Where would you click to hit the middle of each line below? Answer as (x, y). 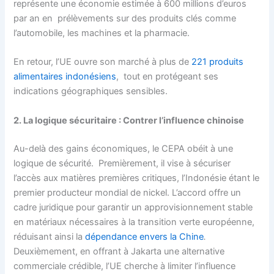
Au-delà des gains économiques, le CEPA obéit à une (124, 148)
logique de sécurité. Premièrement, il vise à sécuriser (122, 163)
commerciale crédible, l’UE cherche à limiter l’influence (125, 266)
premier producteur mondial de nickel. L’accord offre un (128, 192)
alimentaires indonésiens (65, 77)
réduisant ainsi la (50, 236)
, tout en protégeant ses (168, 77)
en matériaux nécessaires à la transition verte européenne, (134, 222)
